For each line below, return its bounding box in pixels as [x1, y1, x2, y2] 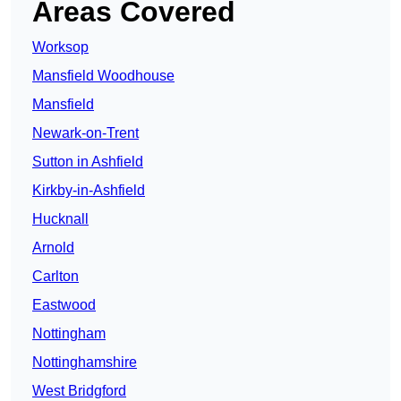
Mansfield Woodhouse [32, 68, 175, 84]
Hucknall [32, 211, 89, 227]
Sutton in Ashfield [32, 154, 143, 170]
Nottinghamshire [32, 354, 137, 371]
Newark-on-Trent [32, 125, 139, 141]
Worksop [32, 39, 89, 55]
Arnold [32, 240, 74, 256]
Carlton [32, 269, 79, 285]
